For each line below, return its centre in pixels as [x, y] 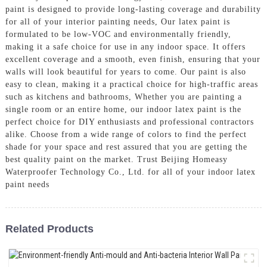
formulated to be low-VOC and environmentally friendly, [118, 34]
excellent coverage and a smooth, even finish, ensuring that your [133, 59]
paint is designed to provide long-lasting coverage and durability [133, 9]
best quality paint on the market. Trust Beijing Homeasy [116, 159]
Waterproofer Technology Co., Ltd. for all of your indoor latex [130, 172]
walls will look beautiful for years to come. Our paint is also [125, 72]
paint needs [27, 184]
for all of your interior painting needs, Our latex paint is [117, 21]
